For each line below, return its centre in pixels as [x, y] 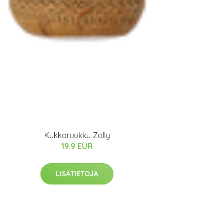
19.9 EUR [77, 146]
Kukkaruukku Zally [77, 135]
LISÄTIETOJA [77, 173]
